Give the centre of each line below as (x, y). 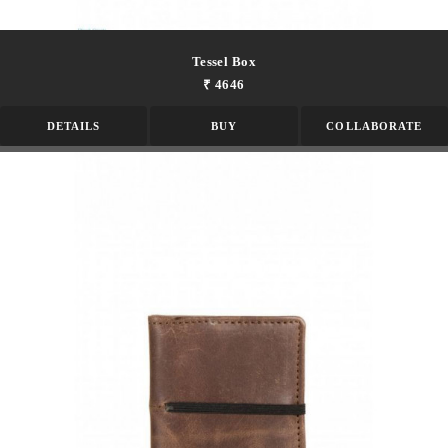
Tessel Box (224, 62)
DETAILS (73, 126)
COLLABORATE (374, 126)
